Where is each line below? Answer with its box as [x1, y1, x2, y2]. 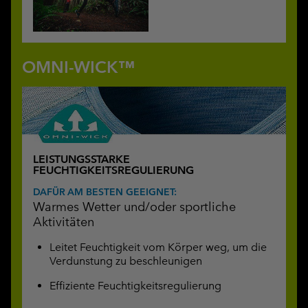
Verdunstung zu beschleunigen [49, 254, 202, 267]
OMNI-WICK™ [22, 57, 135, 78]
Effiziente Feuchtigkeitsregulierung [49, 278, 221, 292]
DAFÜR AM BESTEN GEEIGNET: [33, 185, 177, 198]
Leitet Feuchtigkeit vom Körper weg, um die [49, 240, 267, 254]
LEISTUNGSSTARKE [33, 152, 130, 166]
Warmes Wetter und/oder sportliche [33, 198, 236, 214]
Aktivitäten [33, 213, 94, 230]
